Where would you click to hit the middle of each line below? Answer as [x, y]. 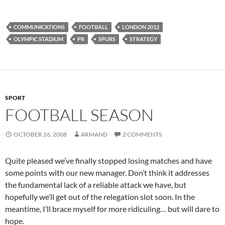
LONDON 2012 [141, 27]
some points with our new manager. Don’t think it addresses [107, 172]
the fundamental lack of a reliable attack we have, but [96, 184]
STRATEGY [143, 39]
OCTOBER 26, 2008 [40, 134]
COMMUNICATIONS [39, 27]
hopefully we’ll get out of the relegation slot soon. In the [100, 196]
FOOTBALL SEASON [79, 115]
